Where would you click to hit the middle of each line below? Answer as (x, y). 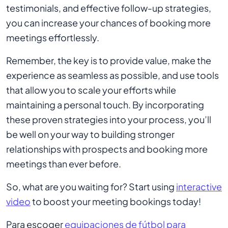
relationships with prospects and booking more (107, 149)
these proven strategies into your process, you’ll (109, 119)
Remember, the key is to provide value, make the (109, 60)
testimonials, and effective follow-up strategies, (109, 8)
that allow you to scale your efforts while (91, 90)
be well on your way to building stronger (90, 134)
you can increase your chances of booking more (108, 23)
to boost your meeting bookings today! (116, 201)
